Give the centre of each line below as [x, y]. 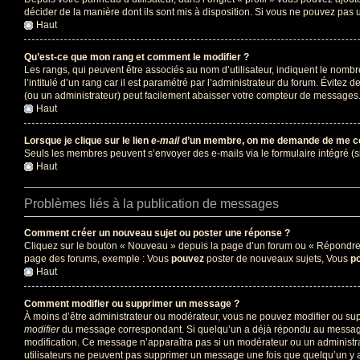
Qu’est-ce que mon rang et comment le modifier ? [137, 57]
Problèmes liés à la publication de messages [151, 203]
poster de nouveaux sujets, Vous [277, 258]
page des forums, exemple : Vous [98, 258]
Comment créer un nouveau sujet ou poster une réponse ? [157, 233]
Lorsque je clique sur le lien [88, 140]
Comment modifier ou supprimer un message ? [132, 303]
